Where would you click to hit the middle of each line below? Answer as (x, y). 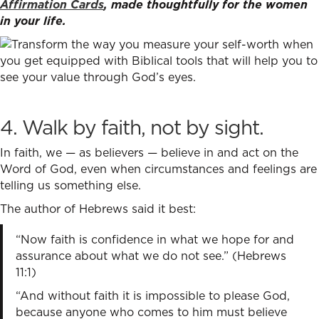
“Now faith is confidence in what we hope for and (155, 240)
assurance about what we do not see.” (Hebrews (151, 256)
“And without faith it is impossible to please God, (152, 296)
